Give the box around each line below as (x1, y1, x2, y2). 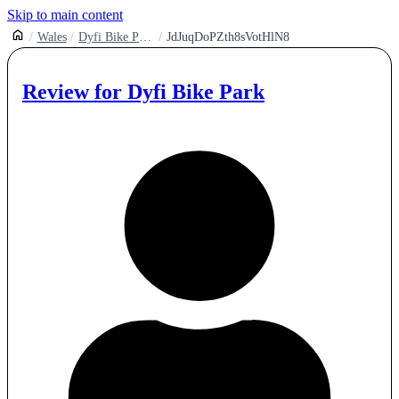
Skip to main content (7, 7, 123, 22)
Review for (22, 79, 127, 103)
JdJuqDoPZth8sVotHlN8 (166, 30, 289, 44)
